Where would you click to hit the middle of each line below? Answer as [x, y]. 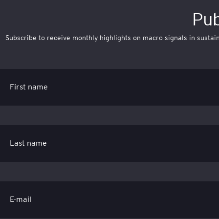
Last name [28, 143]
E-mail [21, 199]
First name [29, 87]
